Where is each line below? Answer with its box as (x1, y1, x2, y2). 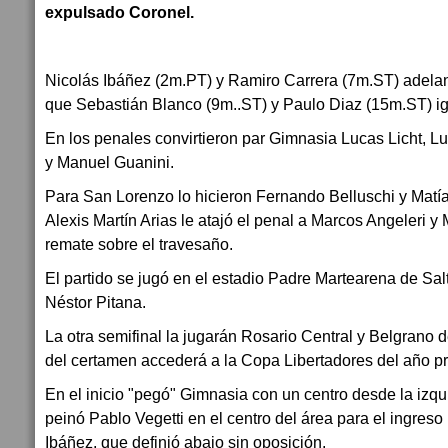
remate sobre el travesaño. (45, 235, 233, 253)
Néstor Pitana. (45, 293, 146, 311)
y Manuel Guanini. (45, 153, 174, 171)
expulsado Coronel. (45, 3, 194, 21)
